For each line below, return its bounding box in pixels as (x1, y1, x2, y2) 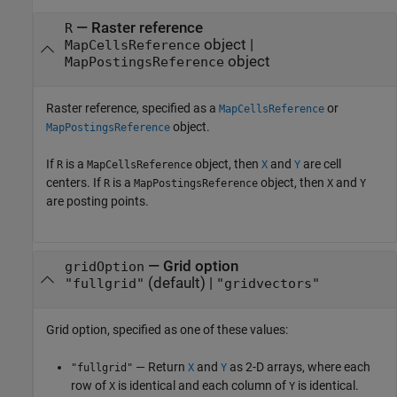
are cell (300, 157, 341, 172)
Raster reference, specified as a (46, 101, 219, 116)
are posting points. (46, 194, 149, 209)
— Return (133, 360, 188, 375)
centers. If (46, 175, 104, 191)
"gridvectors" (215, 276, 320, 292)
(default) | (144, 275, 216, 292)
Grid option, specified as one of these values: (46, 323, 288, 338)
